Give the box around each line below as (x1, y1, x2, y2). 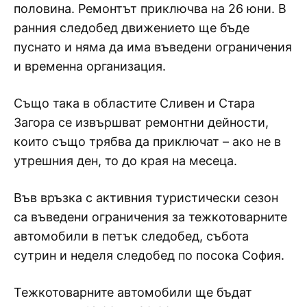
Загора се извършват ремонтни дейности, (14, 114, 269, 130)
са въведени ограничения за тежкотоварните (14, 209, 287, 224)
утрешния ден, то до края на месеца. (14, 153, 237, 168)
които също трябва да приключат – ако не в (14, 134, 281, 149)
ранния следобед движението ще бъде (14, 20, 249, 35)
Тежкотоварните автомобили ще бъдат (14, 284, 252, 299)
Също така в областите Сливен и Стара (14, 95, 255, 110)
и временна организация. (14, 58, 166, 73)
